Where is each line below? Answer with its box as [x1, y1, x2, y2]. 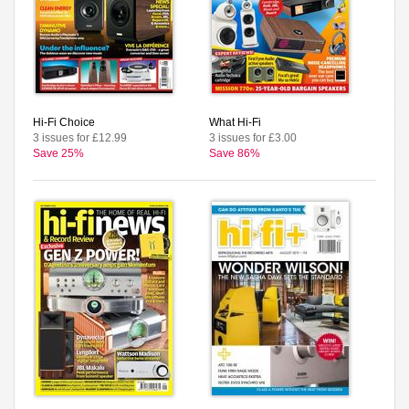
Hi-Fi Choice [33, 115, 95, 129]
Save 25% [33, 146, 84, 160]
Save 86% [209, 146, 260, 160]
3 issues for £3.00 [209, 131, 297, 144]
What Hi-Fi [209, 115, 261, 129]
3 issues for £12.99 [33, 131, 127, 144]
